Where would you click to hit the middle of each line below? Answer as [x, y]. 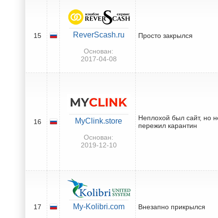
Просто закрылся [165, 35]
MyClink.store [99, 121]
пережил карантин [168, 125]
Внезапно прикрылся [172, 207]
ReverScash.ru [99, 35]
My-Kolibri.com [99, 206]
